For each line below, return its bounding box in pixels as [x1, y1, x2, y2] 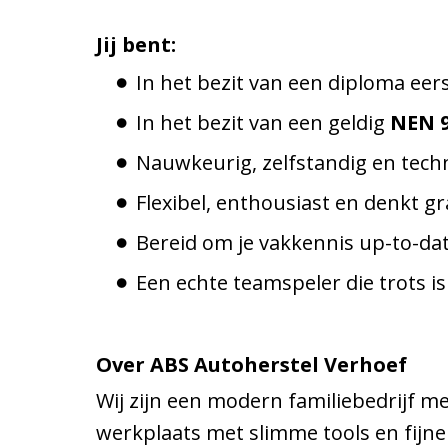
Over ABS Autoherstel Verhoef [96, 350, 407, 378]
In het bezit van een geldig [136, 108, 390, 136]
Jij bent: [96, 30, 176, 58]
